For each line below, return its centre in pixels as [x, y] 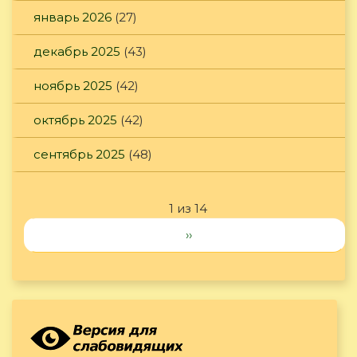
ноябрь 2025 [73, 86]
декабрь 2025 [77, 52]
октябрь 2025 [75, 120]
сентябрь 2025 [79, 155]
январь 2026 [73, 18]
